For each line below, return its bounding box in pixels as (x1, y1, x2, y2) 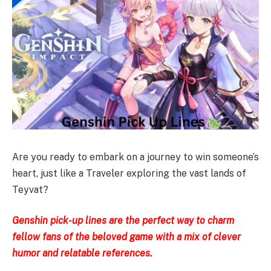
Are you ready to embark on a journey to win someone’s (12, 151, 259, 163)
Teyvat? (12, 183, 48, 195)
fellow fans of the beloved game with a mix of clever (12, 231, 241, 243)
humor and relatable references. (12, 247, 152, 260)
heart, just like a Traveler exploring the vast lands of (12, 167, 246, 179)
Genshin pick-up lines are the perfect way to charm (12, 215, 234, 227)
